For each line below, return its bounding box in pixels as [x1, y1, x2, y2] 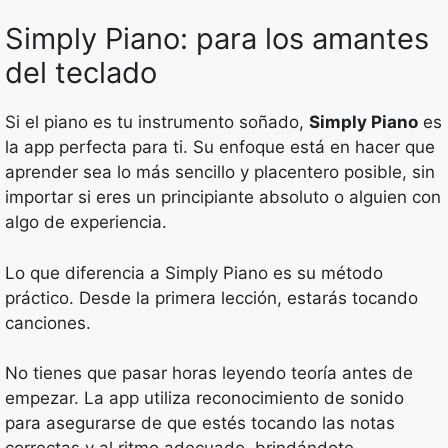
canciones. [5, 312, 91, 333]
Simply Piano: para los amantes [5, 21, 429, 57]
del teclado [5, 55, 157, 91]
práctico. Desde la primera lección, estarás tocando [5, 287, 418, 308]
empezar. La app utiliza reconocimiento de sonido [5, 388, 404, 409]
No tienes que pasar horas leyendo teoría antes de [5, 363, 413, 384]
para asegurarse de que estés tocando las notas [5, 413, 395, 434]
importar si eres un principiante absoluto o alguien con [5, 187, 441, 208]
